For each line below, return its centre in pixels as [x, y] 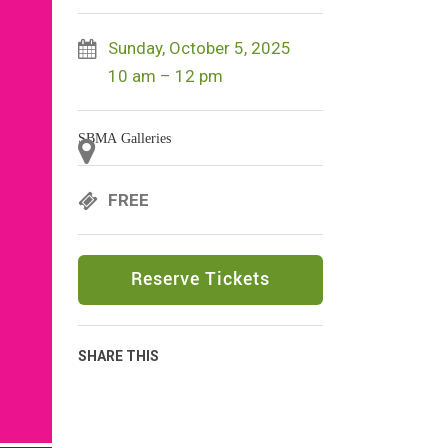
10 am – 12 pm [165, 75]
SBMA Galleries [124, 137]
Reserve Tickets [200, 279]
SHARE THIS [118, 355]
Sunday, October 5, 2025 [199, 47]
